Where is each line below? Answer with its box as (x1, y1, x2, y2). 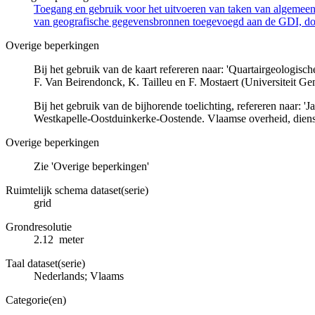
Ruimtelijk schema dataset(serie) (6, 184, 148, 196)
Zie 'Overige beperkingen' (34, 160, 149, 172)
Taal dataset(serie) (6, 257, 85, 269)
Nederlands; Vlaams (34, 269, 124, 282)
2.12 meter (34, 233, 84, 245)
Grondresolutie (6, 220, 72, 233)
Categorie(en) (6, 293, 66, 306)
